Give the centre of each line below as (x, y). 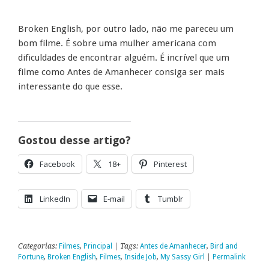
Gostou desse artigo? (74, 141)
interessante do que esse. (70, 87)
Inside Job (141, 257)
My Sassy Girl (183, 257)
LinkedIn (55, 199)
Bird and (224, 246)
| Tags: (126, 246)
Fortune (31, 257)
